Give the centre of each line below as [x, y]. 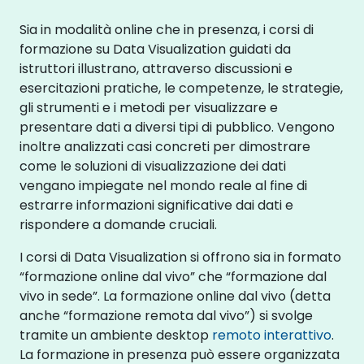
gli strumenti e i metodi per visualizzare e [149, 107]
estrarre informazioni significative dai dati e [156, 205]
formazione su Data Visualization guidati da [155, 49]
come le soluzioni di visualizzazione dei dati [153, 166]
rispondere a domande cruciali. [118, 224]
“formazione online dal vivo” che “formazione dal [173, 276]
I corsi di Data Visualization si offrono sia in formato [180, 257]
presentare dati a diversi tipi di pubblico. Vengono [177, 127]
